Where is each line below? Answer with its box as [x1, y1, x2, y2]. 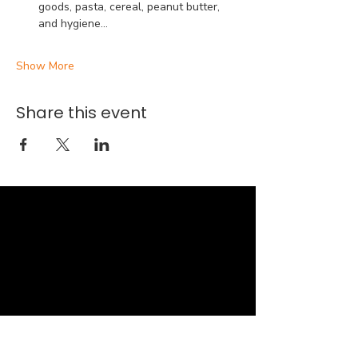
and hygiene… [38, 16, 108, 31]
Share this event [16, 101, 147, 124]
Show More [16, 58, 74, 74]
